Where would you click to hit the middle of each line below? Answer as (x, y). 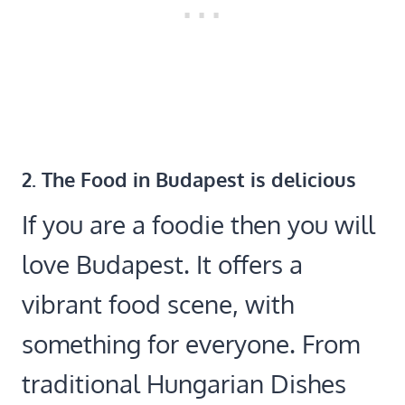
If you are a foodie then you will (198, 225)
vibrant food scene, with (158, 304)
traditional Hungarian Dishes (184, 384)
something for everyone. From (191, 344)
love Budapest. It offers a (162, 264)
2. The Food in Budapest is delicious (189, 179)
